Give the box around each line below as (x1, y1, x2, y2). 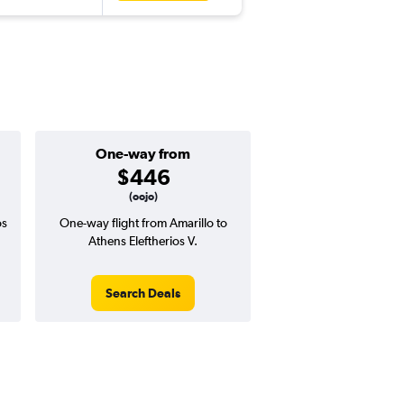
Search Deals (106, 286, 180, 301)
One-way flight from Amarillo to (59, 216, 227, 231)
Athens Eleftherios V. (88, 234, 197, 249)
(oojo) (128, 190, 158, 204)
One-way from (96, 145, 190, 162)
